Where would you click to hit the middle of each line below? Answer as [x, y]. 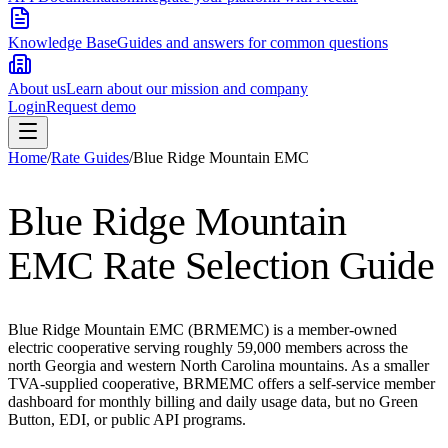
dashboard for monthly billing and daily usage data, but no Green [213, 402]
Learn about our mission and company [187, 88]
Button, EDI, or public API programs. [127, 420]
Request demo [91, 106]
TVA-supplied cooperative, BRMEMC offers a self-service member [221, 384]
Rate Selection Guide [263, 266]
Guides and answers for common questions [252, 42]
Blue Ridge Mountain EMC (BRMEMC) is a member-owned [202, 330]
